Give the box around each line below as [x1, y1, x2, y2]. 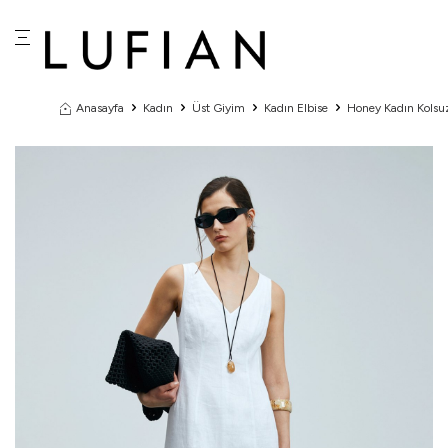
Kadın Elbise [264, 101, 328, 116]
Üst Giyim [192, 101, 245, 116]
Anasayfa [76, 101, 124, 116]
